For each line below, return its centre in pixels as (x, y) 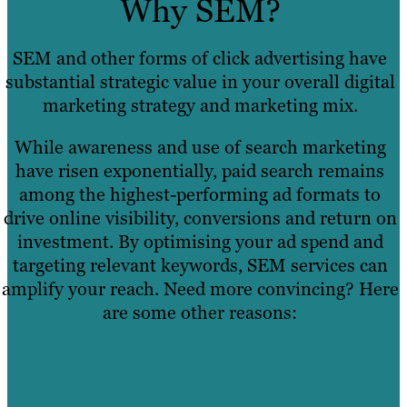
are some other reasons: (200, 313)
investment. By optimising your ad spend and (200, 242)
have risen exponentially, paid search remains (200, 171)
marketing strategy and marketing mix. (200, 106)
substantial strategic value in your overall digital (200, 82)
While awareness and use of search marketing (200, 148)
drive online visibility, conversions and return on (200, 218)
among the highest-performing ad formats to (200, 195)
